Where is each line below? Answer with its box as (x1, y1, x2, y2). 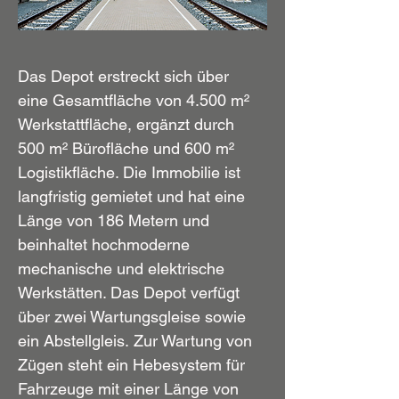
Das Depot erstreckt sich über (18, 67, 229, 85)
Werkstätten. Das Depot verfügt (18, 283, 240, 302)
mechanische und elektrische (18, 259, 224, 278)
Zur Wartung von (134, 331, 252, 350)
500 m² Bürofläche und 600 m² (18, 139, 234, 158)
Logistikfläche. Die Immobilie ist (18, 163, 240, 182)
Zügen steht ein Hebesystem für (18, 355, 245, 374)
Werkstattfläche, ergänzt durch (18, 115, 234, 134)
